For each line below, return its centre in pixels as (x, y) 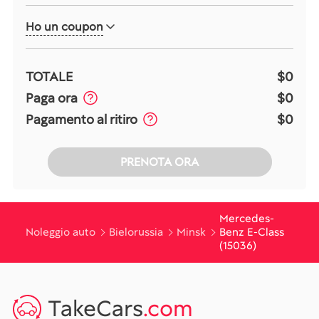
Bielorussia (136, 232)
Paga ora (52, 98)
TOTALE (49, 76)
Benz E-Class (252, 232)
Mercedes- (247, 218)
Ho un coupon (64, 26)
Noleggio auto (61, 232)
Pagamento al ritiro (82, 119)
